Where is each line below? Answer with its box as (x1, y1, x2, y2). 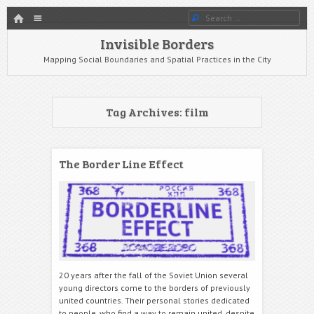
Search (203, 11, 230, 22)
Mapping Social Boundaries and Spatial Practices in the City (43, 54, 271, 64)
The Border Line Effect (59, 156, 184, 171)
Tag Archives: (105, 104, 184, 119)
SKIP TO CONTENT (7, 31, 75, 41)
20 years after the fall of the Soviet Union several (59, 269, 248, 280)
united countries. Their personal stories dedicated (59, 294, 250, 306)
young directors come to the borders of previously (59, 282, 250, 293)
